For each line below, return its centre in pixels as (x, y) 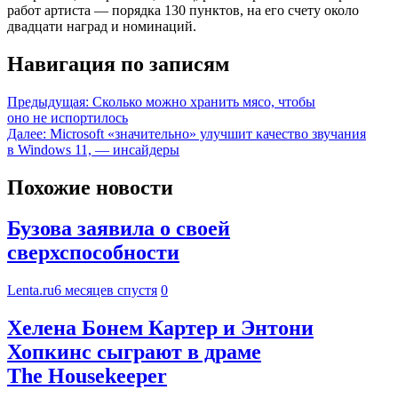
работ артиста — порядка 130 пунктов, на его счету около (183, 10)
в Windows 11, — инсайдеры (93, 149)
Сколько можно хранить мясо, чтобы (204, 101)
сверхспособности (93, 253)
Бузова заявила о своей (119, 229)
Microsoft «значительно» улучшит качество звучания (208, 133)
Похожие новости (90, 187)
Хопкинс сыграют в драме (134, 352)
